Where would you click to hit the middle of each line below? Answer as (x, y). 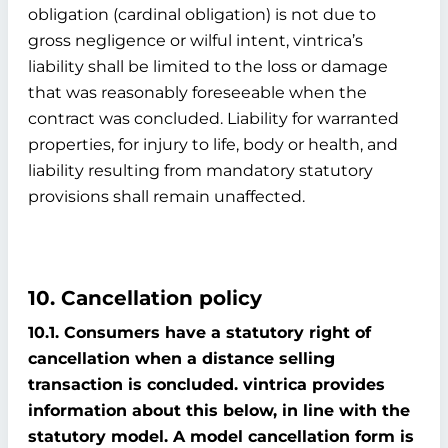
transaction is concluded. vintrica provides (206, 384)
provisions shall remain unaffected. (166, 196)
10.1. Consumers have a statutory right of (199, 332)
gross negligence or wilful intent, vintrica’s (195, 40)
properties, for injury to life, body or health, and (213, 144)
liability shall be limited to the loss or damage (208, 66)
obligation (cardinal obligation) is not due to (202, 14)
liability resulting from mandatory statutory (200, 170)
